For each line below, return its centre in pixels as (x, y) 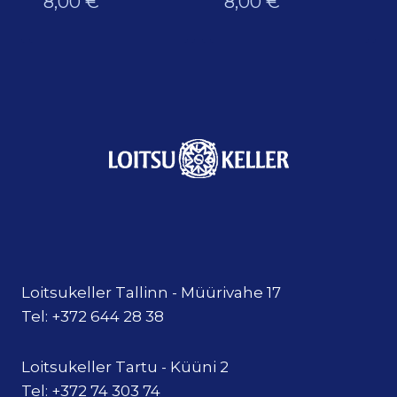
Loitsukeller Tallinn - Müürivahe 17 (151, 293)
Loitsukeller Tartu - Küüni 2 (125, 367)
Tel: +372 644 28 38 (93, 317)
